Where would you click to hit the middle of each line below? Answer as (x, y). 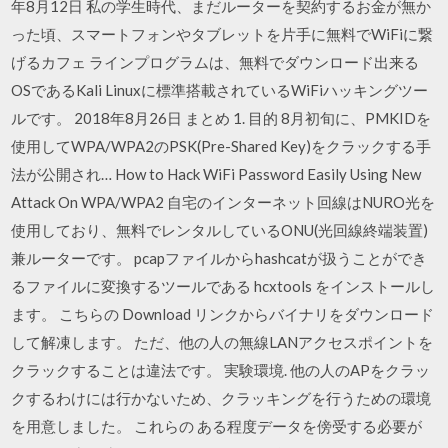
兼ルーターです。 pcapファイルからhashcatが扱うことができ (219, 258)
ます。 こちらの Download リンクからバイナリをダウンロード (223, 314)
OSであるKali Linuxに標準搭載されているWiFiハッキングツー (220, 90)
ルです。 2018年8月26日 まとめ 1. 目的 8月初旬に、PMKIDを (221, 118)
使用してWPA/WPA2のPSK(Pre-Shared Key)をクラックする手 (221, 146)
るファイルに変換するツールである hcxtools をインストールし (223, 286)
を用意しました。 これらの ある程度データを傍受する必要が (217, 426)
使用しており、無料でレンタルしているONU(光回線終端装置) (220, 230)
